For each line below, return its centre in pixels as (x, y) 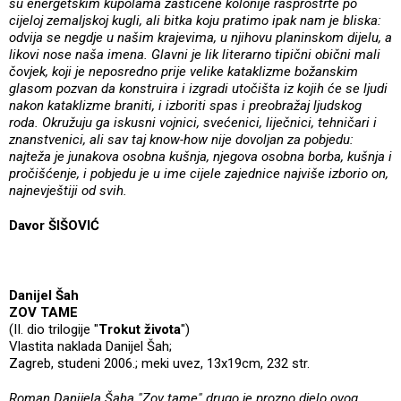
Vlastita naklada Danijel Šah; (90, 346)
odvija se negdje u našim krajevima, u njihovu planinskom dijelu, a (200, 37)
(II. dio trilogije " (54, 329)
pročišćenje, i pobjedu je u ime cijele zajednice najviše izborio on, (199, 173)
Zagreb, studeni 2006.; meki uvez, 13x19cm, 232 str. (159, 363)
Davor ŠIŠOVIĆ (54, 225)
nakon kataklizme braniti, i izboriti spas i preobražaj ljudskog (185, 105)
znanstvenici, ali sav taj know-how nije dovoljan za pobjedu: (181, 139)
